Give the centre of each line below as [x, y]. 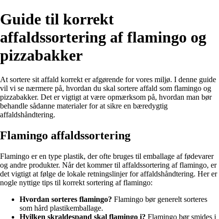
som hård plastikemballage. [61, 208]
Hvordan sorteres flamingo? [66, 199]
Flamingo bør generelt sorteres [160, 199]
